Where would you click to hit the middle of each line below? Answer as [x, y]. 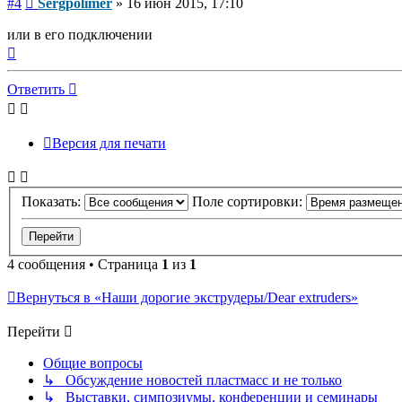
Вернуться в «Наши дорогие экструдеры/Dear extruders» [187, 297]
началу [36, 83]
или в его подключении [80, 35]
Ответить [36, 90]
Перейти [34, 331]
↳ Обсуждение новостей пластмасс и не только [192, 380]
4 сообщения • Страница [84, 264]
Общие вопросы [93, 363]
